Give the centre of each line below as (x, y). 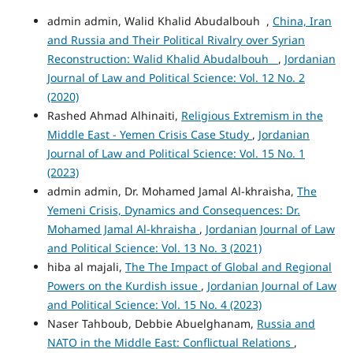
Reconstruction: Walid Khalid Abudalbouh (162, 58)
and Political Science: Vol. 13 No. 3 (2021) (154, 247)
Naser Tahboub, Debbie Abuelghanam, (152, 323)
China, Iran (302, 20)
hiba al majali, (86, 266)
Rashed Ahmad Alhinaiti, (114, 115)
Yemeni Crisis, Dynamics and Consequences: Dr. (173, 210)
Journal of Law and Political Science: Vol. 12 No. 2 (176, 77)
